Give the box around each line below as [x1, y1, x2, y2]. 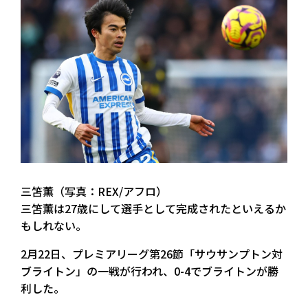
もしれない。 [21, 217, 87, 234]
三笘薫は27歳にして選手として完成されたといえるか [21, 200, 286, 217]
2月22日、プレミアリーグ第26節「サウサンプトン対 [21, 245, 283, 263]
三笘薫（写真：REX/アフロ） [21, 183, 167, 200]
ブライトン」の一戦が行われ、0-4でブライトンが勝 [21, 263, 278, 280]
